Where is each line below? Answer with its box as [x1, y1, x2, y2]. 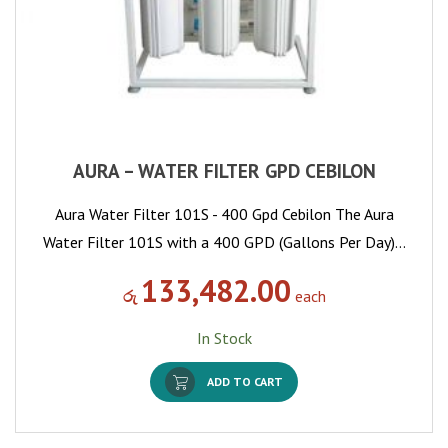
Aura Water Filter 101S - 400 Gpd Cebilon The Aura [54, 203, 394, 224]
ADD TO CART [207, 373, 283, 389]
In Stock [196, 327, 252, 348]
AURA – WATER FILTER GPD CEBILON [72, 157, 376, 183]
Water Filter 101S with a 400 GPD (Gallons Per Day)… [42, 231, 406, 252]
